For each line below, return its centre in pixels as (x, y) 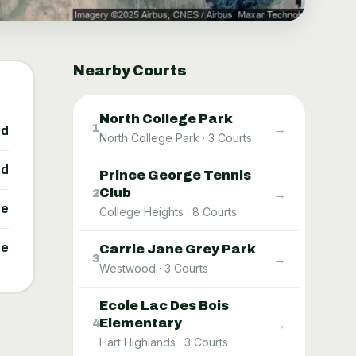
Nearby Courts (130, 71)
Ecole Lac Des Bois (164, 306)
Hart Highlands (137, 342)
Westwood (128, 269)
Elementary (141, 323)
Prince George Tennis (175, 176)
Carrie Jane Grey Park (178, 250)
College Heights (141, 212)
